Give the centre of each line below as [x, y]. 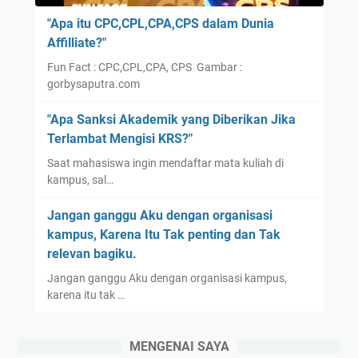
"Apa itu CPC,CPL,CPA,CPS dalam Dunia [160, 24]
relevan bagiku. [91, 254]
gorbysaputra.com [93, 84]
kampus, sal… [80, 180]
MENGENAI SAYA [179, 347]
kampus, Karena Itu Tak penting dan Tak [163, 235]
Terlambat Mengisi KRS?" [119, 139]
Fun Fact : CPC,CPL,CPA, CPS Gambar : [144, 68]
